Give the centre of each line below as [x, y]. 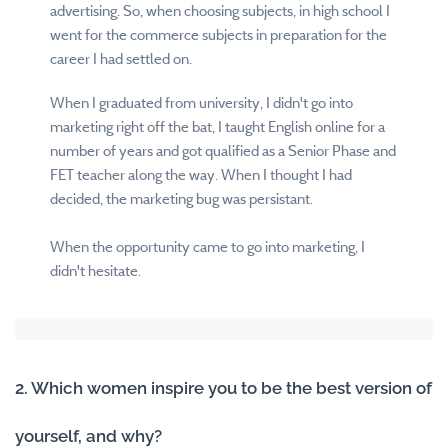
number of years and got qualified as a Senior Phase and [223, 151]
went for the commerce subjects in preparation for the [218, 35]
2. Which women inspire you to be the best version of [223, 387]
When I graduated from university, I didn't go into [201, 103]
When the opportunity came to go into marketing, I [207, 247]
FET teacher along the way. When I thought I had [201, 175]
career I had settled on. [121, 59]
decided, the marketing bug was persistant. [181, 199]
